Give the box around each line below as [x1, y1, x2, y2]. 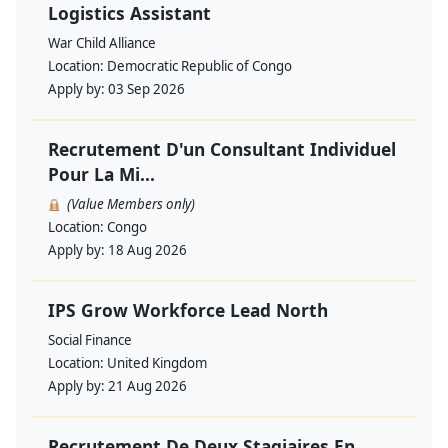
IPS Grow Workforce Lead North [48, 298, 328, 322]
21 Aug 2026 [108, 377, 187, 395]
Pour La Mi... [48, 162, 155, 186]
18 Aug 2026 [108, 241, 187, 259]
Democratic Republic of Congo [107, 57, 292, 75]
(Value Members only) [67, 195, 195, 213]
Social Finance [48, 331, 132, 349]
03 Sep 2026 [108, 80, 185, 98]
